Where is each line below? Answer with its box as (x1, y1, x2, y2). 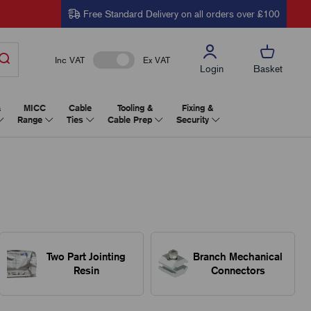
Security (176, 115, 212, 125)
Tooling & (117, 103, 153, 113)
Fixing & (182, 103, 213, 113)
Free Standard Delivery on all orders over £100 (80, 8, 280, 19)
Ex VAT (143, 54, 171, 65)
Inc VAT (55, 54, 85, 65)
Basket (253, 62, 283, 74)
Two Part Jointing (47, 251, 126, 262)
